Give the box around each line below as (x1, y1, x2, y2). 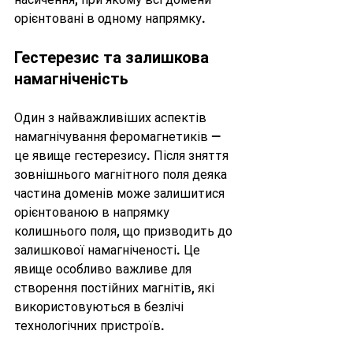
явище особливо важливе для (14, 261, 195, 277)
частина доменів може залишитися (14, 185, 228, 201)
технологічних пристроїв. (14, 318, 165, 333)
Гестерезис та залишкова (14, 47, 213, 67)
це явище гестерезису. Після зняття (14, 147, 232, 163)
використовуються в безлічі (14, 299, 187, 314)
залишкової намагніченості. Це (14, 242, 203, 258)
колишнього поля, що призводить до (14, 223, 236, 239)
